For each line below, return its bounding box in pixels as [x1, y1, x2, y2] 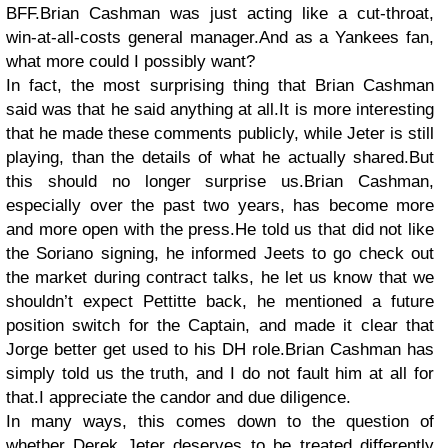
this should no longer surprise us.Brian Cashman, [6, 171, 434, 191]
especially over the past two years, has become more [6, 195, 434, 215]
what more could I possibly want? [6, 51, 255, 71]
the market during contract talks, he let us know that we [6, 267, 434, 287]
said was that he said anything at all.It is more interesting [6, 99, 434, 119]
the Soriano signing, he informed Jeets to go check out [6, 243, 434, 263]
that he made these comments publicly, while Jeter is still [6, 123, 434, 143]
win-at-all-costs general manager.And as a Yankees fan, [6, 27, 434, 47]
